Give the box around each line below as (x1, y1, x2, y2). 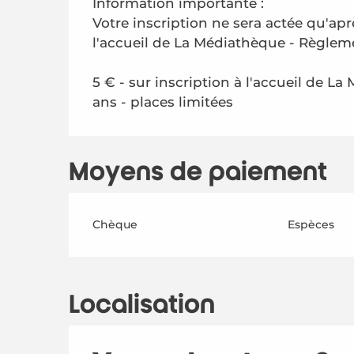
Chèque (92, 217, 138, 232)
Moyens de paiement (69, 159, 328, 186)
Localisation (69, 292, 215, 318)
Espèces (287, 217, 334, 232)
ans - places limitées (92, 94, 234, 110)
